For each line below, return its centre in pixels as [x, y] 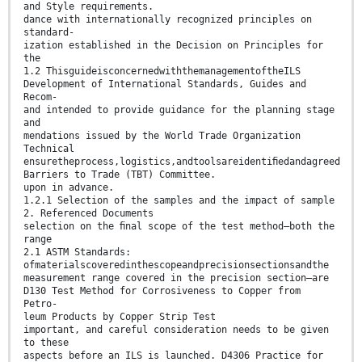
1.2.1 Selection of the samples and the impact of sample [179, 200]
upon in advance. [69, 187]
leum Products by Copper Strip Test [120, 316]
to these [46, 342]
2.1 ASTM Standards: [77, 252]
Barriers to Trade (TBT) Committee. [120, 174]
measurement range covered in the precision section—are [176, 278]
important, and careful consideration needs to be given [176, 329]
